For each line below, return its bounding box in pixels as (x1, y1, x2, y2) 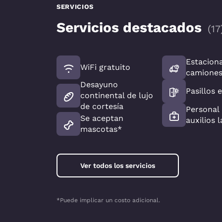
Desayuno (80, 80, 118, 90)
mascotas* (80, 124, 122, 134)
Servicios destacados (56, 19, 202, 36)
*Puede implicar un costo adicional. (56, 197, 160, 204)
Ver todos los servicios (80, 162, 155, 170)
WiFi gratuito (80, 62, 130, 72)
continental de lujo (80, 91, 153, 101)
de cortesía (80, 102, 123, 111)
